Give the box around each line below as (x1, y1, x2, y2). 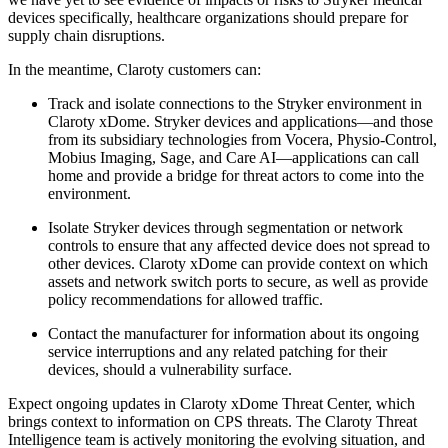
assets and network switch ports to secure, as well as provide (48, 273, 428, 291)
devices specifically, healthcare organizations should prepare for (8, 9, 408, 27)
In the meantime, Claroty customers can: (8, 61, 265, 79)
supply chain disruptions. (8, 27, 169, 45)
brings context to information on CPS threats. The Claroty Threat (8, 413, 417, 431)
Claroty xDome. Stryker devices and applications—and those (48, 113, 433, 131)
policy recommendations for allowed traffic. (48, 291, 323, 309)
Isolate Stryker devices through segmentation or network (48, 219, 403, 237)
